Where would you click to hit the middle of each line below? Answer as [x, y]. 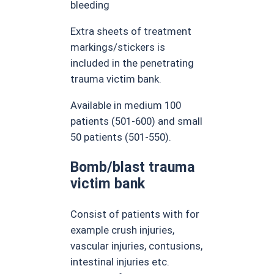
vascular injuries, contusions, [137, 246]
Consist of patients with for [135, 214]
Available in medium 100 [126, 105]
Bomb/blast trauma [133, 167]
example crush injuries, [123, 230]
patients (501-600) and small [137, 121]
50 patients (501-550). [121, 137]
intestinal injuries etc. [120, 262]
